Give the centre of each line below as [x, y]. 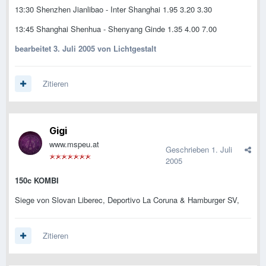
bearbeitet [34, 48]
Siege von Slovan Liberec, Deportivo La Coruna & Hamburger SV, [127, 200]
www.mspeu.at [74, 144]
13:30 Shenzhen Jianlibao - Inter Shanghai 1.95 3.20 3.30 [113, 9]
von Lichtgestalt [126, 48]
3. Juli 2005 [74, 48]
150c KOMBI [37, 180]
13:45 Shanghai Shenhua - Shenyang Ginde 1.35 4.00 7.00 [116, 28]
